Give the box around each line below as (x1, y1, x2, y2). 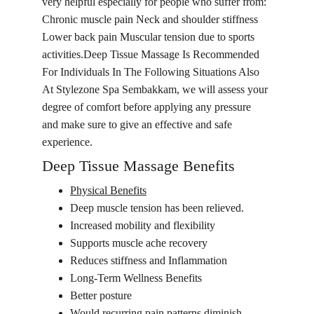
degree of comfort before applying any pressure (42, 101, 254, 113)
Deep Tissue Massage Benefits (42, 157, 235, 175)
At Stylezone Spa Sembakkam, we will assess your (42, 83, 271, 95)
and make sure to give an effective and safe (42, 118, 235, 130)
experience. (42, 136, 93, 148)
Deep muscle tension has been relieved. (70, 202, 244, 214)
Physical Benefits (70, 184, 146, 196)
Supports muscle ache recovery (70, 237, 207, 249)
